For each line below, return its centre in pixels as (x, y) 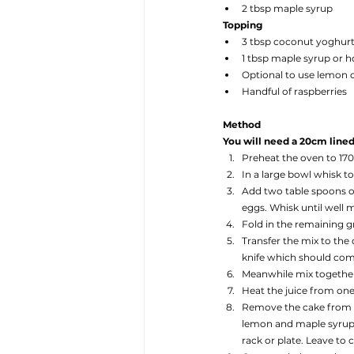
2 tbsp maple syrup (287, 9)
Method (242, 125)
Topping (243, 25)
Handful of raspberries (294, 92)
